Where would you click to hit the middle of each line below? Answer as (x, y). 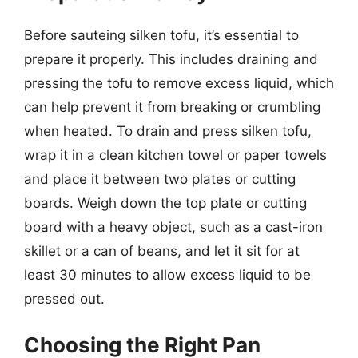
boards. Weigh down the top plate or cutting (165, 203)
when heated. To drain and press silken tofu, (168, 131)
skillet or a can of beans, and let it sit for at (162, 251)
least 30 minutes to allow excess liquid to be (167, 274)
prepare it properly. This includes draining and (171, 59)
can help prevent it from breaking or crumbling (172, 107)
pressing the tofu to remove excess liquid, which (179, 83)
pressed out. (64, 298)
